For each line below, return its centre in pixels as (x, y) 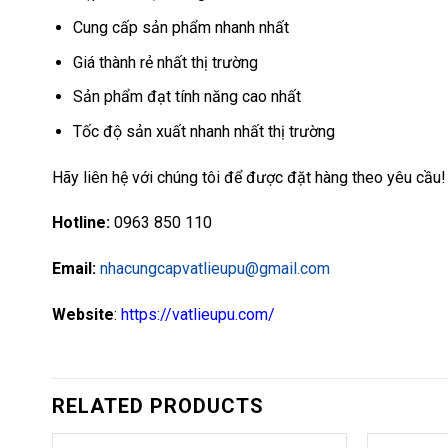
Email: (76, 269)
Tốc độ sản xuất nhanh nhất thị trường (203, 131)
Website (83, 314)
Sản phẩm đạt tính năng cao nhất (186, 97)
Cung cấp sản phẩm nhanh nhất (180, 27)
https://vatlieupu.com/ (198, 314)
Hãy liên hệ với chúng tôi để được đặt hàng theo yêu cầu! (249, 177)
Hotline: (81, 223)
